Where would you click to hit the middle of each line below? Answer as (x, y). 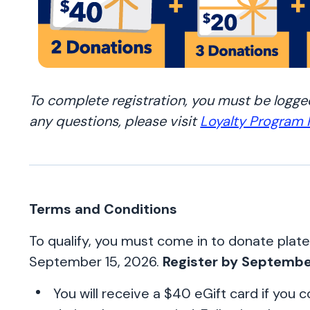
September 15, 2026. (96, 262)
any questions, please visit (115, 121)
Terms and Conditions (103, 209)
